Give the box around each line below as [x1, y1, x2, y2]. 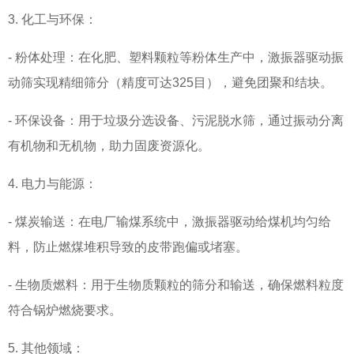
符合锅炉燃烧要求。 [8, 303, 122, 317]
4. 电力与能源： [8, 176, 97, 190]
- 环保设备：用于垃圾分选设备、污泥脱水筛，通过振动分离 [8, 113, 344, 127]
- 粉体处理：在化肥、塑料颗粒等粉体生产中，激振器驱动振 [8, 50, 344, 64]
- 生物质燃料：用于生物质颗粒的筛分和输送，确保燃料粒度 [8, 277, 344, 292]
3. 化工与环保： [8, 12, 97, 26]
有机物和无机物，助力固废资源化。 [8, 138, 210, 153]
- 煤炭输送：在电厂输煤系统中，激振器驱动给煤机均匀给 [8, 214, 331, 228]
